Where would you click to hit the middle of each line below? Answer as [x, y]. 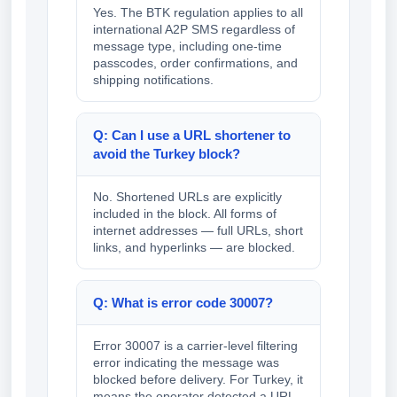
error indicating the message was [186, 363]
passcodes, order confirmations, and [195, 63]
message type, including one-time [187, 47]
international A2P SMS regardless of [194, 30]
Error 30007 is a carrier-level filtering [195, 346]
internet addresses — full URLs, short [198, 231]
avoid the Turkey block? [167, 154]
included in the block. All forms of [185, 214]
